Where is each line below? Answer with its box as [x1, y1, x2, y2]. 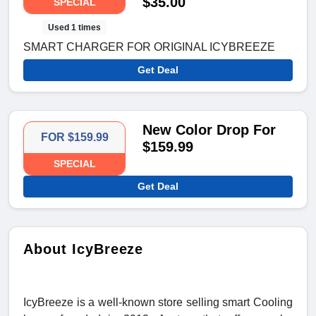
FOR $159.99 [40, 130, 109, 143]
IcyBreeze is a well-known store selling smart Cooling [23, 296, 293, 308]
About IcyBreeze [23, 241, 144, 257]
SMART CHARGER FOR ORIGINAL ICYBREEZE [23, 40, 275, 53]
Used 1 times [48, 22, 102, 32]
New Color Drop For [142, 121, 276, 138]
